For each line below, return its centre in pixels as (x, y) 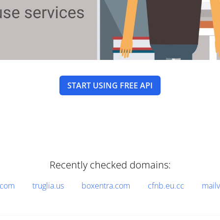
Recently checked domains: (110, 165)
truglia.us (48, 186)
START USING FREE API (110, 85)
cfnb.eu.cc (166, 186)
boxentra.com (106, 186)
